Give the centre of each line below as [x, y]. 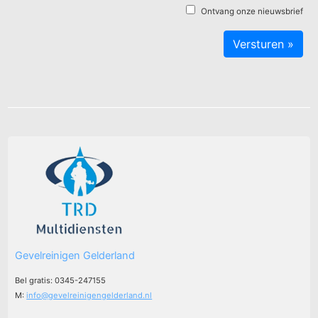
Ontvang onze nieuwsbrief [252, 11]
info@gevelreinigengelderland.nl [89, 295]
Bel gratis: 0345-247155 [61, 280]
